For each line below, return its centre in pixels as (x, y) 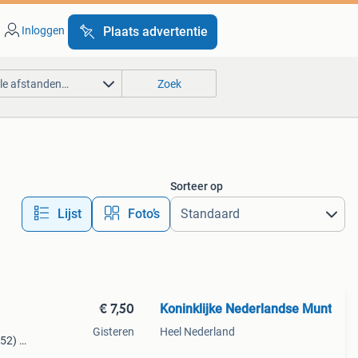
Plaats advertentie (155, 32)
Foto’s (143, 214)
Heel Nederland (197, 332)
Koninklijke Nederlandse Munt (245, 309)
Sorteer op (196, 186)
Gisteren (113, 332)
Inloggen (43, 30)
